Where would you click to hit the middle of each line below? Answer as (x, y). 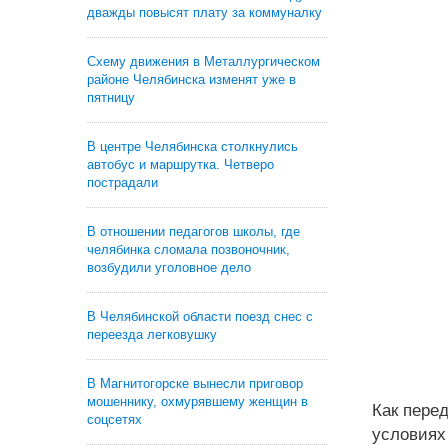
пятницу (111, 97)
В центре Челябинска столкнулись (192, 146)
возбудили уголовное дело (169, 267)
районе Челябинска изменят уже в (191, 79)
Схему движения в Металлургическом (203, 61)
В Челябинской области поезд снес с (200, 316)
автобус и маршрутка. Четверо (180, 164)
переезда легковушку (152, 334)
